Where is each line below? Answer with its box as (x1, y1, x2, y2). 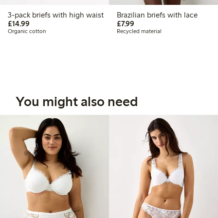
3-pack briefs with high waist (32, 10, 104, 20)
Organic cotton (8, 28, 46, 35)
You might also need (16, 93, 138, 110)
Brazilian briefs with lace (117, 10, 198, 20)
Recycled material (117, 28, 162, 35)
